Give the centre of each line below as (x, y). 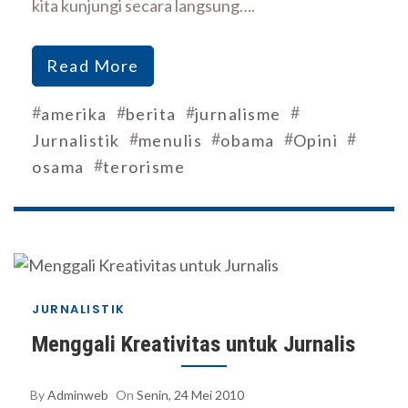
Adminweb (78, 395)
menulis (170, 140)
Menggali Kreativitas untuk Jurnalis (194, 344)
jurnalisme (238, 113)
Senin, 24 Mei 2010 (190, 395)
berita (151, 113)
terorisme (143, 166)
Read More (93, 65)
